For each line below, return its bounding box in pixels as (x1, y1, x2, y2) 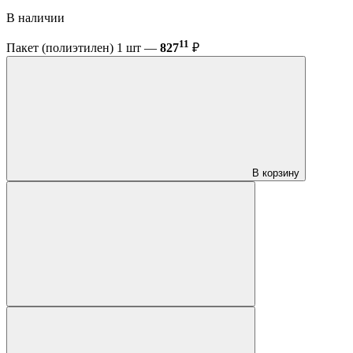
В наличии (6, 11, 65, 25)
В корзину (252, 167, 299, 180)
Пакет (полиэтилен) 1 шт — (6, 41, 160, 55)
